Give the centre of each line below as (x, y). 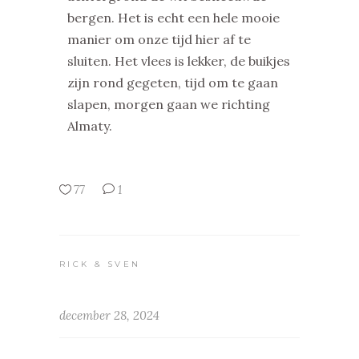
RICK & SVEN (100, 264)
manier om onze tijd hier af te (159, 40)
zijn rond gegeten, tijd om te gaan (173, 83)
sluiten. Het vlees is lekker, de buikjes (179, 61)
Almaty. (90, 126)
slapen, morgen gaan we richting (169, 105)
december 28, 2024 (109, 315)
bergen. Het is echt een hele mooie (173, 18)
